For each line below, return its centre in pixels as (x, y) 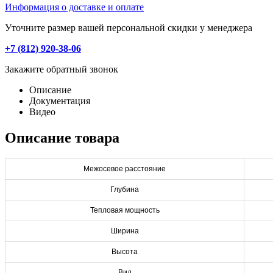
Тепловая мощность (125, 210)
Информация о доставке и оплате (74, 7)
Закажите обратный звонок (62, 69)
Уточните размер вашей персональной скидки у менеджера (129, 27)
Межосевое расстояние (125, 168)
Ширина (125, 231)
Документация (60, 101)
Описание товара (62, 137)
